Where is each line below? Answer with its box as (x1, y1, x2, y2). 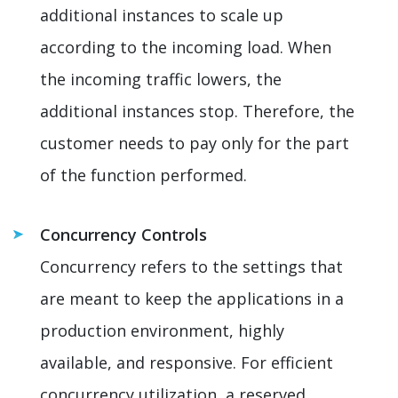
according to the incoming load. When (40, 36, 331, 58)
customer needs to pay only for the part (40, 131, 349, 154)
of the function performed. (40, 163, 251, 186)
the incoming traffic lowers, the (40, 68, 282, 90)
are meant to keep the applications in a (40, 287, 344, 309)
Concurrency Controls (40, 223, 207, 245)
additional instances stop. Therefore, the (40, 99, 354, 122)
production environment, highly (40, 319, 284, 341)
